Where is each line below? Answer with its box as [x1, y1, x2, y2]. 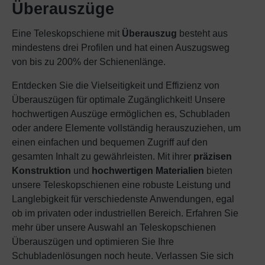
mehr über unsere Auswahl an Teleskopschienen [12, 222, 216, 233]
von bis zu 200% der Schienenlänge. [12, 57, 166, 67]
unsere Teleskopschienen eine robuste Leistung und [12, 180, 231, 190]
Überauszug [122, 28, 179, 39]
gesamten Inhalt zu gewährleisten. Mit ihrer [12, 151, 191, 162]
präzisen [191, 151, 232, 162]
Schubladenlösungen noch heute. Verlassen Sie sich [12, 251, 234, 261]
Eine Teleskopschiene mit [12, 28, 122, 39]
